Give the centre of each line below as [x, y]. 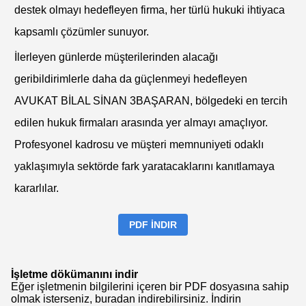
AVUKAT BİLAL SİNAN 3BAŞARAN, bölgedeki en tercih [151, 100]
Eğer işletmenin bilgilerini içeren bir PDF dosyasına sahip [150, 286]
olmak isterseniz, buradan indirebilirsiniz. [111, 298]
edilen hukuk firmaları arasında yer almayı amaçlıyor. [141, 122]
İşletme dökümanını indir [74, 274]
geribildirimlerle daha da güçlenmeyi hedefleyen [131, 79]
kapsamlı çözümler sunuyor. [82, 31]
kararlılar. [37, 188]
